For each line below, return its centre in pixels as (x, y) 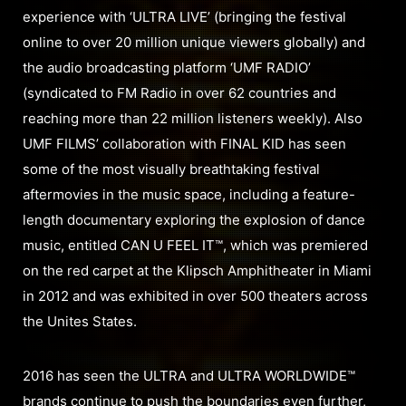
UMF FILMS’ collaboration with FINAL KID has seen (184, 143)
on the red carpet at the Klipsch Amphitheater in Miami (197, 270)
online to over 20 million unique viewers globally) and (194, 42)
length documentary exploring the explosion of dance (194, 219)
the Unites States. (80, 321)
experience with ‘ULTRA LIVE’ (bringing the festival (184, 16)
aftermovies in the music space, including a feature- (189, 194)
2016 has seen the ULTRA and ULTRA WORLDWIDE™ (189, 375)
